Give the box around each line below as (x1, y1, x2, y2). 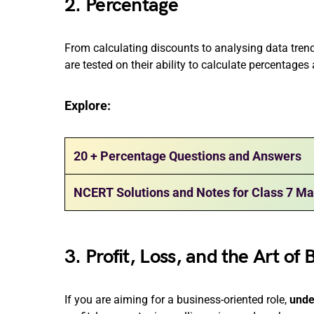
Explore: (64, 98, 111, 113)
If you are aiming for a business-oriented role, (64, 293, 289, 306)
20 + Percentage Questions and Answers (74, 149, 301, 163)
